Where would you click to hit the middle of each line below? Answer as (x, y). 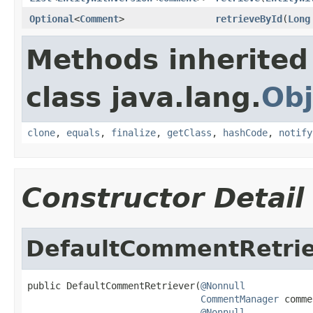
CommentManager (240, 299)
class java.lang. (144, 97)
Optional (52, 19)
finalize (133, 132)
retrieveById (249, 19)
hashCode (245, 132)
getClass (189, 132)
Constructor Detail (163, 198)
